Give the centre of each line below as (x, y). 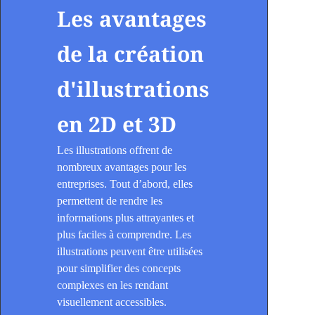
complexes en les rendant (112, 285)
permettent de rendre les (110, 201)
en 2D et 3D (117, 124)
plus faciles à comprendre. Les (124, 235)
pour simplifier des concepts (119, 269)
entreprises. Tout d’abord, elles (125, 184)
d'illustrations (133, 89)
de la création (130, 54)
